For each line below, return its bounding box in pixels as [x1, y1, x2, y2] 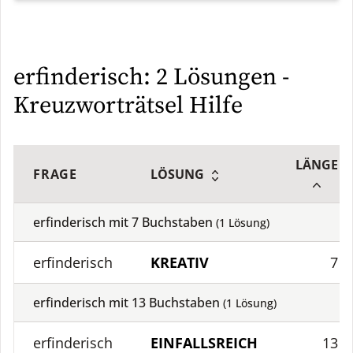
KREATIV [150, 253, 209, 272]
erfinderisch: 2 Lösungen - [13, 62, 289, 92]
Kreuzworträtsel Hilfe [13, 91, 243, 121]
